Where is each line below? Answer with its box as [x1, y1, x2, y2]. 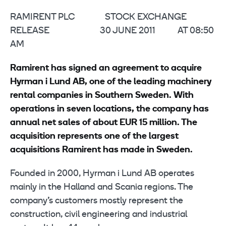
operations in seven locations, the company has [10, 104, 209, 114]
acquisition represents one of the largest [10, 132, 179, 141]
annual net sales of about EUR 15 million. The [10, 118, 197, 128]
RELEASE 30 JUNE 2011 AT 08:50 [10, 26, 214, 36]
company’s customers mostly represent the [10, 196, 183, 206]
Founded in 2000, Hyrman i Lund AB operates [10, 169, 194, 179]
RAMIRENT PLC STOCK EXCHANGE [10, 13, 187, 22]
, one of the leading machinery [85, 77, 211, 87]
